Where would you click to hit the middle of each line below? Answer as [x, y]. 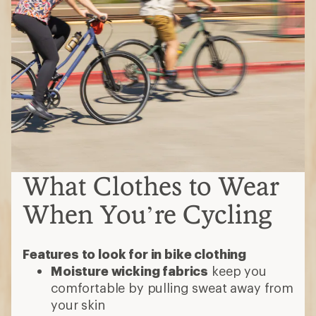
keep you [237, 271]
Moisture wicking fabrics [130, 271]
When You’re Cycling [147, 214]
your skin [78, 304]
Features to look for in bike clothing [135, 254]
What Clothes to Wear [151, 186]
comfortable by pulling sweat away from [172, 287]
